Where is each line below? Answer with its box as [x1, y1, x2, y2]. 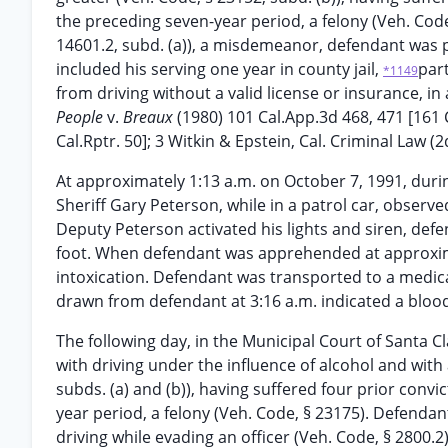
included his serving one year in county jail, [56, 58, 383, 80]
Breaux [123, 106, 177, 128]
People [56, 106, 107, 128]
